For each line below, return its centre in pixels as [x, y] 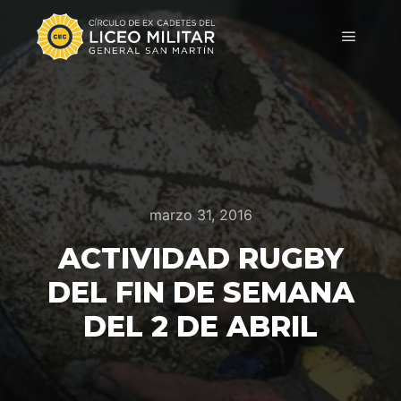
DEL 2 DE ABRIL [200, 326]
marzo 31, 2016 [200, 215]
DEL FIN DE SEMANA [200, 292]
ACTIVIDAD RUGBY [200, 258]
